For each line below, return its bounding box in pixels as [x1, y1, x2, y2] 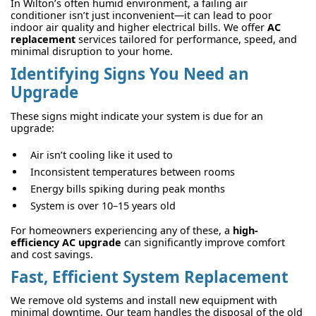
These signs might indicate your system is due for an [11, 109, 263, 123]
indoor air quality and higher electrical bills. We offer [11, 20, 267, 35]
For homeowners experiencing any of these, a [11, 223, 233, 237]
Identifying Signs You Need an [11, 63, 249, 85]
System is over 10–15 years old [30, 198, 176, 212]
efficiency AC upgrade [11, 235, 121, 249]
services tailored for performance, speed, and [75, 32, 297, 47]
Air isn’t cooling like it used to [30, 147, 173, 162]
